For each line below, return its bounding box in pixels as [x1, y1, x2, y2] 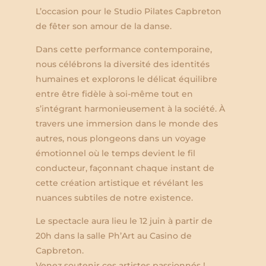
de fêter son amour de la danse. [36, 20, 172, 31]
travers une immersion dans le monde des [36, 118, 218, 129]
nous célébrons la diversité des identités [36, 58, 210, 69]
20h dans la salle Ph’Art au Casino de [36, 230, 192, 241]
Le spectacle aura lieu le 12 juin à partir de [36, 215, 213, 226]
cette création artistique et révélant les [36, 177, 203, 188]
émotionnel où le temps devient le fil [36, 147, 195, 159]
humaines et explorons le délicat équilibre [36, 73, 217, 84]
